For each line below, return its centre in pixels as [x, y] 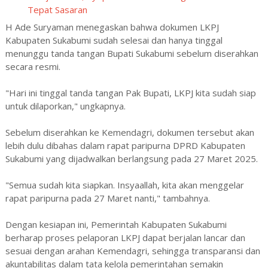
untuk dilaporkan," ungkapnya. [65, 106]
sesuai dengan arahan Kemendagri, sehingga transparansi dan [133, 251]
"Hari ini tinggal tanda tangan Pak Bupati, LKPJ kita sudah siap [130, 93]
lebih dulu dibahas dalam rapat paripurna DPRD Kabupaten [125, 145]
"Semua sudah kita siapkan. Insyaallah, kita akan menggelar [124, 185]
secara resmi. [33, 66]
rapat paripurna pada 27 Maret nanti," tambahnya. [107, 198]
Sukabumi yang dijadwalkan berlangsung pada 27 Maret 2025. [131, 159]
